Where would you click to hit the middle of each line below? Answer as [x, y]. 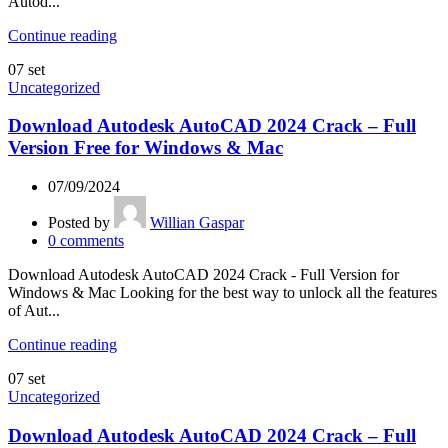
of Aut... [34, 310]
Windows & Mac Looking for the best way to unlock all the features [222, 292]
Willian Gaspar [197, 222]
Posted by [79, 222]
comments [92, 240]
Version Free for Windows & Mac [145, 148]
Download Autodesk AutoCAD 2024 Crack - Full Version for [203, 274]
